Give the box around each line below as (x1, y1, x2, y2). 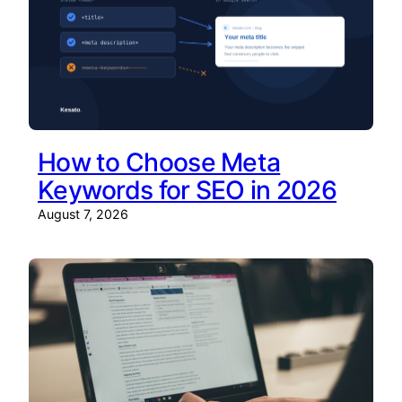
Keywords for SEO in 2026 (38, 174, 337, 205)
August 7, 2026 (38, 205, 128, 222)
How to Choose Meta (38, 146, 281, 178)
